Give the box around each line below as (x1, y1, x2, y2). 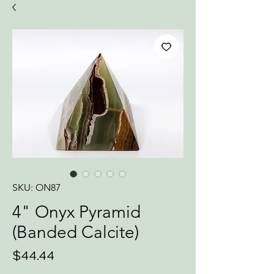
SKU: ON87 (12, 182, 61, 193)
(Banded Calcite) (12, 222, 139, 242)
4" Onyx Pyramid (12, 202, 141, 222)
